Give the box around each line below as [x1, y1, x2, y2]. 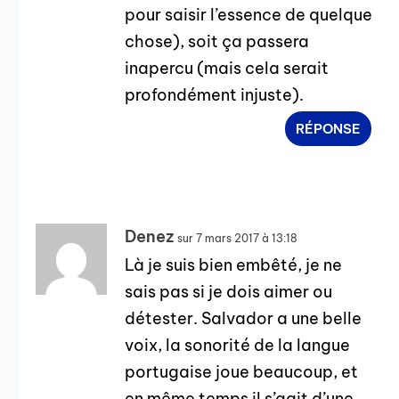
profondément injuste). [125, 85, 305, 106]
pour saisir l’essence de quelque [125, 4, 373, 26]
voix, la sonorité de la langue [125, 335, 351, 356]
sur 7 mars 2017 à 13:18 [177, 232, 298, 246]
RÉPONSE [296, 120, 362, 138]
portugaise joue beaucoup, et [125, 362, 359, 383]
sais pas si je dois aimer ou [125, 281, 333, 303]
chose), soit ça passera [125, 31, 310, 53]
